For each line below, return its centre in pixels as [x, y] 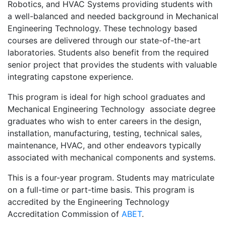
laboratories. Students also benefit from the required [108, 52]
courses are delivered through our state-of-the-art [104, 40]
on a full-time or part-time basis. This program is [101, 190]
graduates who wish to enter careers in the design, [104, 121]
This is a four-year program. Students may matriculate [111, 178]
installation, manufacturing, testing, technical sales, [105, 133]
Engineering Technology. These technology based [102, 28]
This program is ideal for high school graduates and [106, 97]
